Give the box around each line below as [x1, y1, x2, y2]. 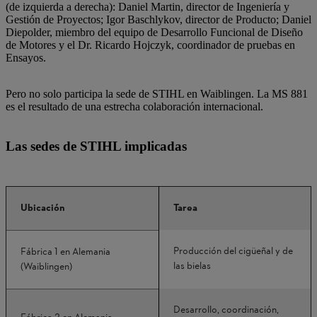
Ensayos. [6, 52, 49, 64]
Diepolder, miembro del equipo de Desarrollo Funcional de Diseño [6, 26, 303, 38]
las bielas [173, 260, 211, 273]
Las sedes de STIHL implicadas [6, 139, 187, 154]
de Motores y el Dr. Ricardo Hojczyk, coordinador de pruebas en [6, 39, 295, 51]
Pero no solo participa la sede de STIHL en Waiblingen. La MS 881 [6, 88, 308, 100]
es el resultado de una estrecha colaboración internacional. [6, 100, 266, 113]
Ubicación [21, 202, 65, 215]
